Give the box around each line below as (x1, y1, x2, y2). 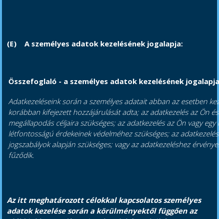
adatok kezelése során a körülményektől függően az (7, 206, 197, 216)
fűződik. (8, 150, 35, 160)
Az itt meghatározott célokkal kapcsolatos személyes (7, 195, 201, 205)
